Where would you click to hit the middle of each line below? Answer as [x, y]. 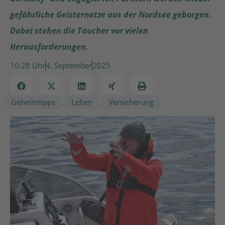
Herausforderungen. [49, 47]
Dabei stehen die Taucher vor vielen [79, 31]
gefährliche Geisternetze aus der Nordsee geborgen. [111, 15]
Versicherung [131, 102]
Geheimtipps [33, 102]
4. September [69, 65]
